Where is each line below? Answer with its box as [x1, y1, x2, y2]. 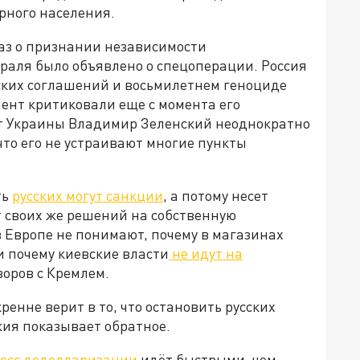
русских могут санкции [12, 186, 163, 205]
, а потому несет [163, 186, 268, 205]
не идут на [169, 244, 243, 263]
